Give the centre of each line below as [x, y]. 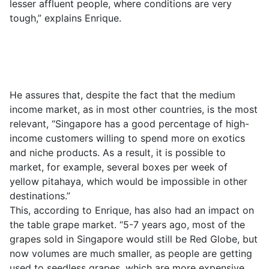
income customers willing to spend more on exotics [127, 138]
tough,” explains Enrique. [65, 18]
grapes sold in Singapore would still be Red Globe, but [134, 239]
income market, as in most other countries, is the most [134, 109]
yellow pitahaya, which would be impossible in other [128, 181]
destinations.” [40, 196]
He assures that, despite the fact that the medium [122, 95]
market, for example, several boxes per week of [119, 167]
